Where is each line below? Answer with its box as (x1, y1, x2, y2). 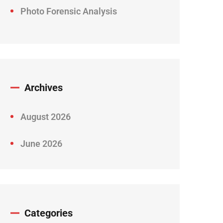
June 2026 (20, 138, 62, 149)
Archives (24, 82, 63, 94)
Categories (24, 207, 73, 220)
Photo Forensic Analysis (20, 6, 117, 17)
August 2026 (20, 111, 71, 122)
